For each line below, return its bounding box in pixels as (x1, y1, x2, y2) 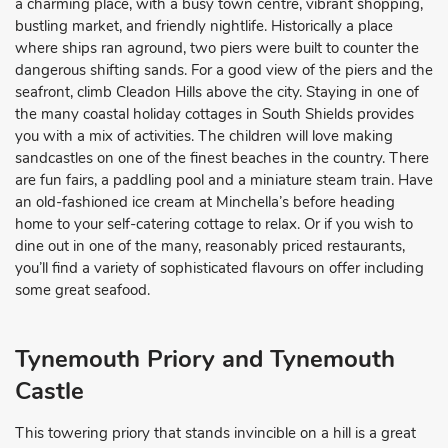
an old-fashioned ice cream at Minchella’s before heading (15, 191, 395, 212)
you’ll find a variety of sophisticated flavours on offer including (15, 257, 424, 278)
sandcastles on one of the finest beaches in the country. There (15, 147, 429, 168)
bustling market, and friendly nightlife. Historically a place (15, 15, 393, 36)
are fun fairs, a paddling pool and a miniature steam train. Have (15, 169, 433, 190)
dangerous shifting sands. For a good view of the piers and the (15, 59, 433, 80)
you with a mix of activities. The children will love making (15, 125, 393, 146)
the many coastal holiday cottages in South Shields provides (15, 103, 414, 124)
